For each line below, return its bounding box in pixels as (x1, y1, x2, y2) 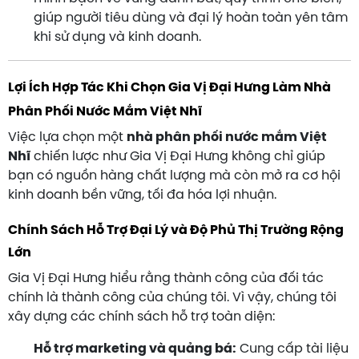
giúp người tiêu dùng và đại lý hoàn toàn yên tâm (34, 10, 348, 25)
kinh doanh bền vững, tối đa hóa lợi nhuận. (8, 188, 276, 202)
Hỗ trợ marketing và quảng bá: (34, 341, 236, 356)
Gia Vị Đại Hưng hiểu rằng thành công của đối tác (8, 271, 324, 285)
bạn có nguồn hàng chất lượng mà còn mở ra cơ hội (8, 168, 341, 183)
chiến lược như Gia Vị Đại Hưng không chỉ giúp (30, 149, 325, 163)
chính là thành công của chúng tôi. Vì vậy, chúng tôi (8, 290, 337, 305)
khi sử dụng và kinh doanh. (34, 30, 201, 44)
